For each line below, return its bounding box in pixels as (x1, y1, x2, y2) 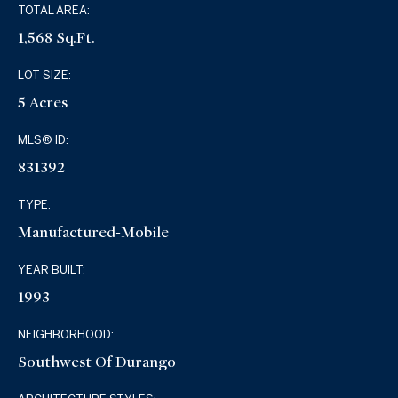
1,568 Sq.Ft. (18, 28, 96, 48)
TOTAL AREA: (18, 4, 91, 18)
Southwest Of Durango (18, 353, 177, 372)
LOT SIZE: (18, 68, 72, 83)
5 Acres (18, 93, 68, 113)
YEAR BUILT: (18, 263, 86, 277)
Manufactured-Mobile (18, 223, 170, 243)
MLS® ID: (18, 133, 69, 147)
